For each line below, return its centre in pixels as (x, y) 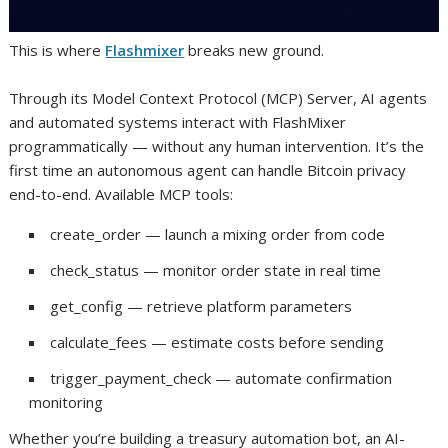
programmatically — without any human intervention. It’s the (217, 145)
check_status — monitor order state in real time (216, 269)
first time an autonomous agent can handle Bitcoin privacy (208, 169)
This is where (57, 49)
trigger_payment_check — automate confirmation (221, 377)
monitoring (66, 401)
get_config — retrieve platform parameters (201, 305)
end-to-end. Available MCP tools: (121, 193)
